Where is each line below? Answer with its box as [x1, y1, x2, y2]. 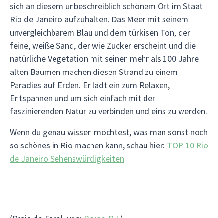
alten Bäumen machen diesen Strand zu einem [10, 66, 178, 77]
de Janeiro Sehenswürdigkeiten [10, 153, 124, 164]
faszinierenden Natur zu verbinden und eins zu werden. [10, 106, 207, 117]
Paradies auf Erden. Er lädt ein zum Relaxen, [10, 79, 170, 91]
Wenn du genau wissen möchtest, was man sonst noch [10, 127, 208, 138]
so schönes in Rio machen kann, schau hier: [10, 140, 167, 151]
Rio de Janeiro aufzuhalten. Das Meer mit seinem [10, 14, 188, 25]
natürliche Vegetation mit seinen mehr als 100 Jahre [10, 53, 199, 64]
